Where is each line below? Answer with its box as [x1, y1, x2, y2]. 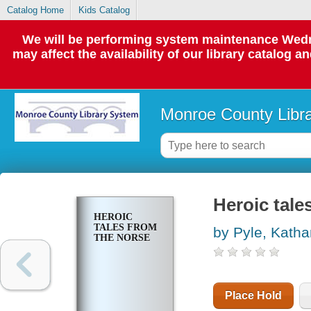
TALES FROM [93, 222, 157, 233]
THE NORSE [93, 233, 150, 244]
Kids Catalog [78, 5, 130, 16]
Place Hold [224, 289, 282, 302]
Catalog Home [6, 5, 64, 16]
